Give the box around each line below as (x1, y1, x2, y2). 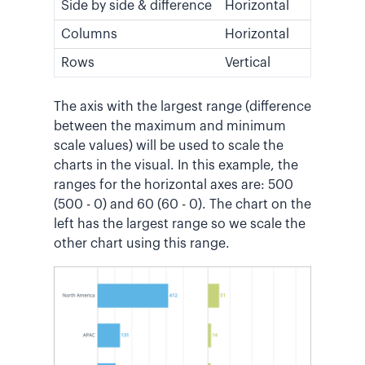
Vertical (225, 56, 270, 70)
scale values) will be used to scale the (54, 139, 284, 153)
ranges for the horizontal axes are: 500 (54, 178, 293, 192)
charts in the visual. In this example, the (54, 159, 298, 173)
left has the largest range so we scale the (54, 218, 306, 231)
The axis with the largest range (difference (54, 100, 311, 114)
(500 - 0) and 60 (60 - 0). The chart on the (54, 198, 311, 212)
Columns (61, 28, 117, 42)
